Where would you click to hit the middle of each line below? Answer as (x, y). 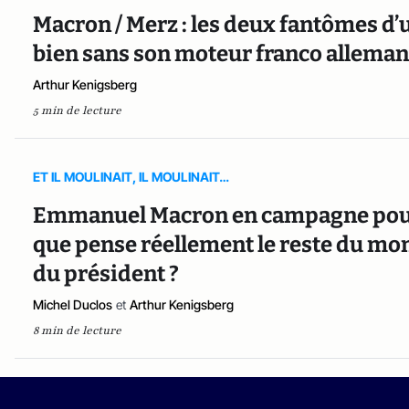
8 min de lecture (77, 331)
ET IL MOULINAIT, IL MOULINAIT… (131, 177)
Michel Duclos (73, 305)
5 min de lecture (77, 111)
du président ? (106, 274)
